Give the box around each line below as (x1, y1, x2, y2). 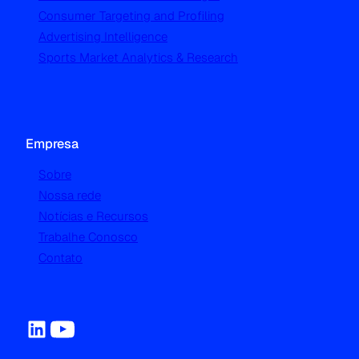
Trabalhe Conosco (38, 229, 138, 245)
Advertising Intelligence (38, 29, 167, 45)
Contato (38, 250, 83, 266)
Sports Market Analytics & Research (38, 50, 238, 66)
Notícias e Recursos (38, 208, 148, 224)
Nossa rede (38, 188, 101, 204)
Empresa (26, 135, 79, 153)
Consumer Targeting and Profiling (38, 8, 224, 24)
